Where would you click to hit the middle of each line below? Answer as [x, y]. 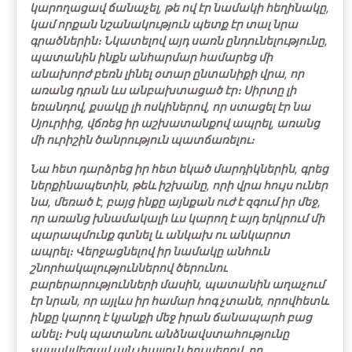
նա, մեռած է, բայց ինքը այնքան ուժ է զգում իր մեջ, [175, 202]
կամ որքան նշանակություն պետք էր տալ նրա [164, 24]
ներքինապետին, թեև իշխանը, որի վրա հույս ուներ [179, 185]
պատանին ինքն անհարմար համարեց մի [151, 57]
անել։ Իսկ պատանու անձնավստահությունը [159, 334]
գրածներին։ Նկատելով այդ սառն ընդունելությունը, [179, 40]
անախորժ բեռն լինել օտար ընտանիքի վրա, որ [167, 73]
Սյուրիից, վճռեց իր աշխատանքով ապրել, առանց [175, 123]
